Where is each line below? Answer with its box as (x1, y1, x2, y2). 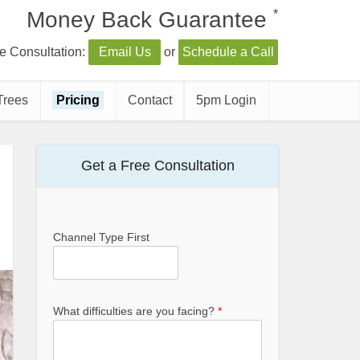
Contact (128, 93, 172, 107)
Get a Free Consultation (80, 157, 235, 174)
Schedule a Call (182, 45, 274, 59)
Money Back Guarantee (27, 7, 273, 32)
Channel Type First (53, 231, 149, 243)
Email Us (98, 45, 151, 59)
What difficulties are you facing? (53, 305, 218, 317)
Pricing (56, 93, 100, 107)
